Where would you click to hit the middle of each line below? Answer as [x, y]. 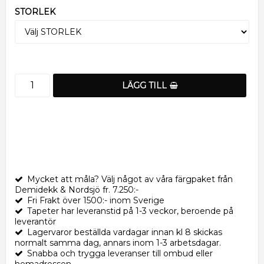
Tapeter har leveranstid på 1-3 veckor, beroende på [130, 211]
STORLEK [35, 11]
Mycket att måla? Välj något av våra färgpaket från [130, 179]
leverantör [35, 221]
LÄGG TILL [144, 85]
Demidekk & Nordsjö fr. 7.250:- [77, 189]
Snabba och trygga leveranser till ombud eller [120, 253]
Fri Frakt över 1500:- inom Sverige [96, 200]
